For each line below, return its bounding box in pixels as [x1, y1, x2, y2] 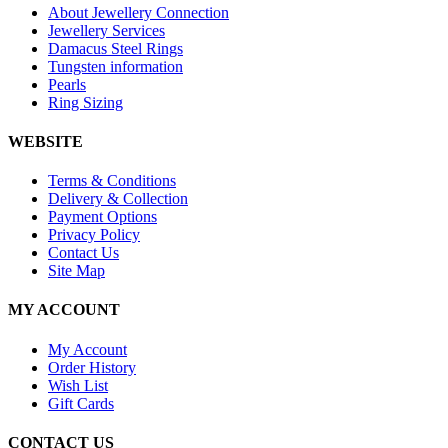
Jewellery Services [48, 21, 165, 39]
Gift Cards [48, 394, 114, 412]
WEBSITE [8, 132, 83, 150]
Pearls [48, 75, 86, 93]
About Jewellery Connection [48, 3, 229, 21]
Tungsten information [48, 57, 183, 75]
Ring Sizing [48, 93, 123, 111]
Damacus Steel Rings [48, 39, 183, 57]
